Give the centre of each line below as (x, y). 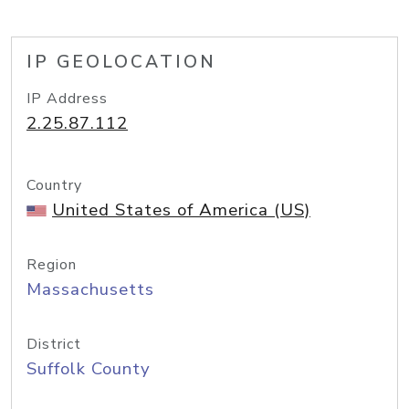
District (54, 344)
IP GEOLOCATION (121, 62)
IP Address (67, 99)
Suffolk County (89, 369)
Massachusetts (90, 289)
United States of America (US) (181, 210)
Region (52, 265)
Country (54, 185)
